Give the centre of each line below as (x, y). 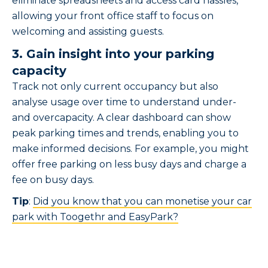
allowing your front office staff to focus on (113, 16)
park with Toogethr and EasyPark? (95, 217)
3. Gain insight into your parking (113, 54)
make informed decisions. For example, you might (130, 149)
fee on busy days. (53, 180)
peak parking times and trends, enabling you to (125, 133)
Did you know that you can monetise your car (142, 202)
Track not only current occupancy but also (115, 87)
